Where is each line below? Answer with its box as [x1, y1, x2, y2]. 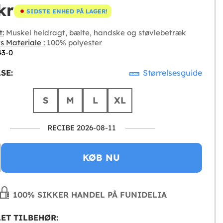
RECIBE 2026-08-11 [47, 123, 116, 133]
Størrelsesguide [141, 68, 202, 78]
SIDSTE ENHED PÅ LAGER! [26, 7, 108, 15]
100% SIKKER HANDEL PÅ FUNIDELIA [10, 190, 167, 200]
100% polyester [44, 38, 102, 48]
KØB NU [83, 152, 120, 164]
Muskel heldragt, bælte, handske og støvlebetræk [3, 28, 186, 38]
